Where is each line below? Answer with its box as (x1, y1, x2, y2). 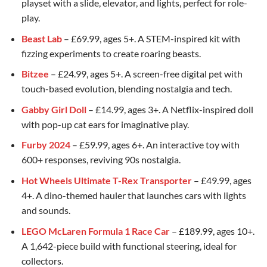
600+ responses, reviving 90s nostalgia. (21, 154, 181, 166)
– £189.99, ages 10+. (169, 225, 254, 237)
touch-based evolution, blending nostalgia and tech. (21, 83, 232, 95)
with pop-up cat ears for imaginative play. (21, 118, 189, 130)
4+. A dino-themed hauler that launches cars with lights (21, 190, 246, 201)
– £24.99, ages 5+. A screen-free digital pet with (48, 68, 243, 80)
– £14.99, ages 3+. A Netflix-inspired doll (86, 103, 253, 115)
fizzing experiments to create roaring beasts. (21, 47, 201, 59)
